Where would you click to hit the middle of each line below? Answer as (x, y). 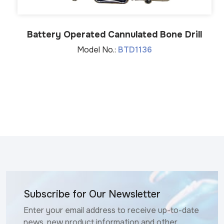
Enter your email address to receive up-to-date (111, 210)
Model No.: (97, 49)
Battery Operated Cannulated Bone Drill (114, 34)
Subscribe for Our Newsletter (92, 194)
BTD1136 (135, 49)
